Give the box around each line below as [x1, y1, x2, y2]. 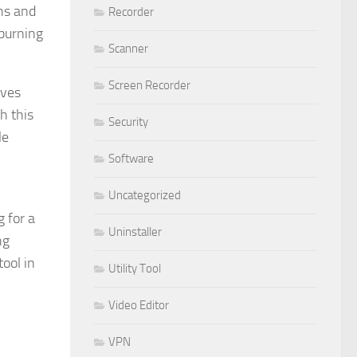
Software [108, 151, 154, 166]
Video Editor [108, 297, 169, 312]
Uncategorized [108, 187, 181, 202]
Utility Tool [108, 261, 161, 276]
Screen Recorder [108, 77, 190, 92]
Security [108, 114, 148, 129]
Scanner [108, 41, 148, 56]
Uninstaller [108, 224, 162, 239]
